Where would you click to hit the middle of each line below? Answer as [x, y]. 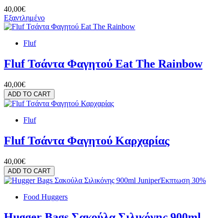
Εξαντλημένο [24, 18]
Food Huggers [45, 197]
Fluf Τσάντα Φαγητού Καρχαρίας [87, 140]
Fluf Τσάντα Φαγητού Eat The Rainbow [103, 64]
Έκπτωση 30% [183, 180]
